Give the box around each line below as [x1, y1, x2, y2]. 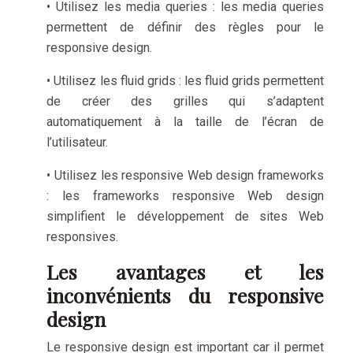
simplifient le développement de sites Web [46, 209, 324, 224]
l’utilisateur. [46, 135, 109, 150]
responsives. [46, 229, 119, 244]
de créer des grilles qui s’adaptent [46, 94, 324, 109]
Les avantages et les [46, 258, 324, 284]
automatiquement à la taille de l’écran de [46, 114, 324, 129]
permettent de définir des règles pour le [46, 20, 324, 35]
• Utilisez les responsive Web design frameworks [46, 168, 324, 183]
